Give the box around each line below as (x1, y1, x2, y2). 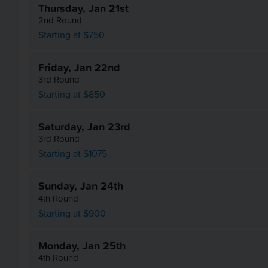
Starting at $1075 (38, 146, 107, 161)
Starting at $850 (38, 87, 105, 102)
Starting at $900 (38, 205, 106, 220)
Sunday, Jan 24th (38, 178, 123, 194)
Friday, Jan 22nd (38, 59, 120, 75)
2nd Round (38, 13, 82, 27)
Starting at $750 (38, 27, 105, 42)
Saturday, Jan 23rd (38, 118, 130, 135)
